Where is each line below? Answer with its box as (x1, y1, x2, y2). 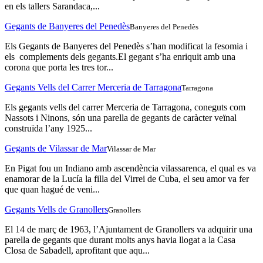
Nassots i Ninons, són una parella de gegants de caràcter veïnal (5, 113, 237, 123)
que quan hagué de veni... (5, 184, 100, 195)
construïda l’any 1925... (5, 123, 92, 134)
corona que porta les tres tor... (5, 62, 113, 73)
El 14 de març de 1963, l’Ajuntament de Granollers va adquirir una (5, 224, 252, 235)
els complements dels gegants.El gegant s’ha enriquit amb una (5, 52, 235, 62)
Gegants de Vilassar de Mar (5, 143, 107, 154)
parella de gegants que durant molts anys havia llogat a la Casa (5, 235, 235, 245)
